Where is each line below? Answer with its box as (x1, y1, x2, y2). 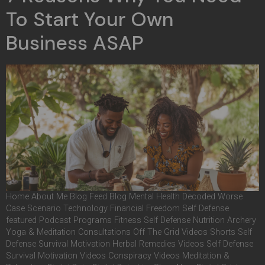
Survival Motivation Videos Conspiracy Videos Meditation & (6, 250, 230, 261)
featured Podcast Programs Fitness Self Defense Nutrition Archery (6, 215, 256, 225)
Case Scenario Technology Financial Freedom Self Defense (6, 203, 229, 214)
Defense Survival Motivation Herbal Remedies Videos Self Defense (6, 238, 253, 249)
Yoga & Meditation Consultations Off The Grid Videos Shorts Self (6, 227, 252, 237)
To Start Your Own (6, 6, 173, 32)
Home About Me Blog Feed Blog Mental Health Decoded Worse (6, 191, 243, 202)
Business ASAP (6, 30, 144, 56)
